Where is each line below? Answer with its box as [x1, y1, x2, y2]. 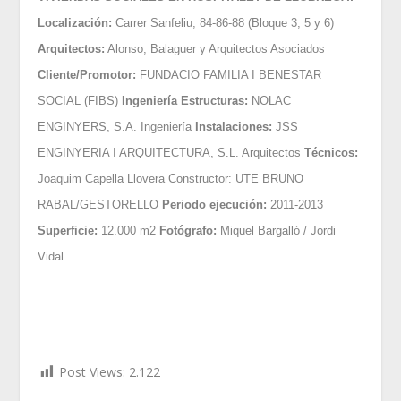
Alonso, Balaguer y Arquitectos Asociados [105, 41, 326, 55]
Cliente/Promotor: [38, 67, 137, 81]
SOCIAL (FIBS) [38, 93, 123, 107]
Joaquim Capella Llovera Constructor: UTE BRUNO [38, 171, 304, 185]
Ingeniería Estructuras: [122, 93, 249, 107]
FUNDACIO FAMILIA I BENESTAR [136, 67, 322, 81]
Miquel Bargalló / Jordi [217, 223, 337, 237]
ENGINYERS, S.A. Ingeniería [38, 119, 196, 133]
